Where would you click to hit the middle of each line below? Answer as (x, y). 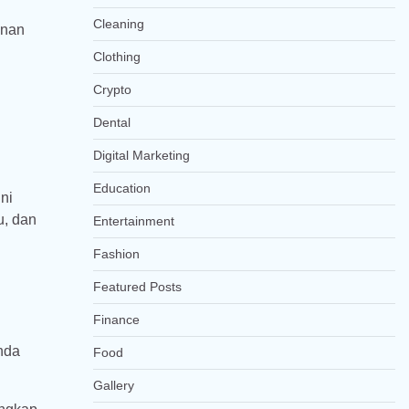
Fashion (116, 254)
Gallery (113, 385)
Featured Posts (137, 287)
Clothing (116, 57)
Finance (116, 320)
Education (121, 188)
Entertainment (133, 221)
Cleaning (118, 24)
